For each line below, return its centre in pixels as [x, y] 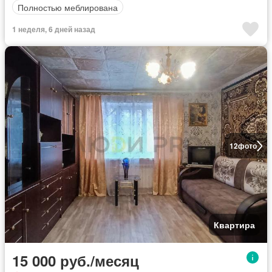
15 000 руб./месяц [76, 260]
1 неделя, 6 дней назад [54, 29]
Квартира [234, 225]
